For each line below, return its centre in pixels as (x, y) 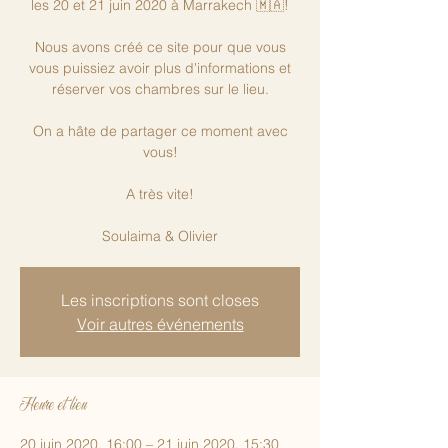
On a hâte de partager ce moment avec (160, 131)
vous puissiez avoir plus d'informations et (160, 68)
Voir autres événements (160, 324)
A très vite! (160, 194)
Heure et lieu (53, 406)
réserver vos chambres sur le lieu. (160, 89)
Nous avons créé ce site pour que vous (160, 47)
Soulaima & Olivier (160, 236)
